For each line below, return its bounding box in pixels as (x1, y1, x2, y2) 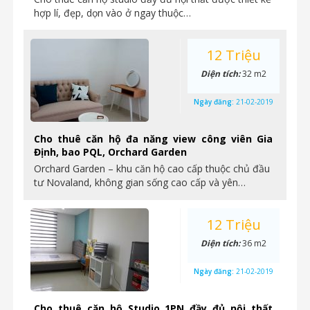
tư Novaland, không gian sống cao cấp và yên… (34, 176, 246, 189)
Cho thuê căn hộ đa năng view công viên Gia (34, 132, 273, 145)
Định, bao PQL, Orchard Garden (34, 145, 187, 158)
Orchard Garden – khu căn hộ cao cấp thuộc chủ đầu (34, 162, 270, 175)
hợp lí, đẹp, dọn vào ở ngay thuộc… (34, 6, 191, 19)
